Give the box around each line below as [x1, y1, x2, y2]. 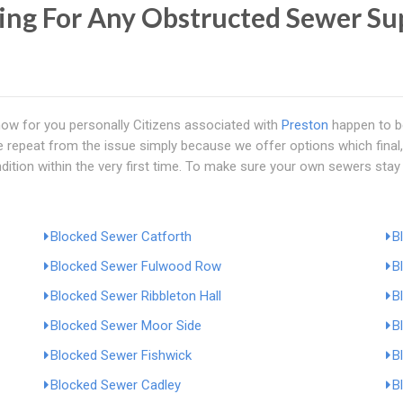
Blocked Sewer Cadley [50, 377, 181, 393]
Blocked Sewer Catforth [50, 228, 192, 245]
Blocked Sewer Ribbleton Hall [50, 288, 221, 304]
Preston [282, 117, 328, 133]
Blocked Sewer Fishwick [50, 347, 192, 363]
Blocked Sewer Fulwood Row [50, 258, 221, 274]
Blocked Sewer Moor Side [50, 318, 201, 334]
